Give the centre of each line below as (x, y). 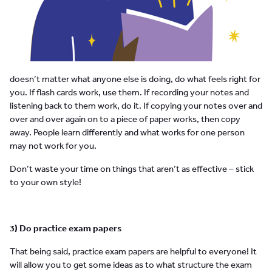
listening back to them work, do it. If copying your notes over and (136, 106)
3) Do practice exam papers (66, 228)
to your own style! (46, 182)
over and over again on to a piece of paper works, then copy (125, 119)
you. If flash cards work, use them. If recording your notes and (129, 92)
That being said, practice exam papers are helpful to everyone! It (133, 251)
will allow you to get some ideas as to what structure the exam (131, 265)
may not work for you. (53, 146)
